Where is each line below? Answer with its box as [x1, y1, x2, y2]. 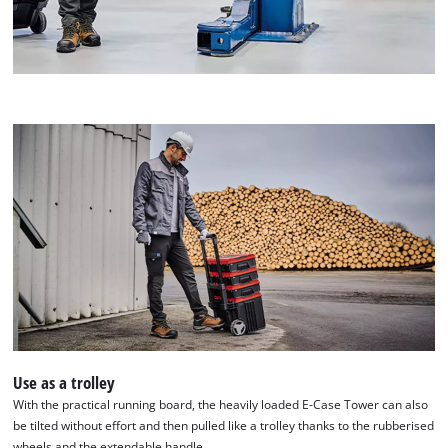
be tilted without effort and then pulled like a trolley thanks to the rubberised [13, 417, 435, 433]
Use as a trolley [13, 370, 116, 394]
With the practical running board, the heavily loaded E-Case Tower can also [13, 396, 429, 412]
